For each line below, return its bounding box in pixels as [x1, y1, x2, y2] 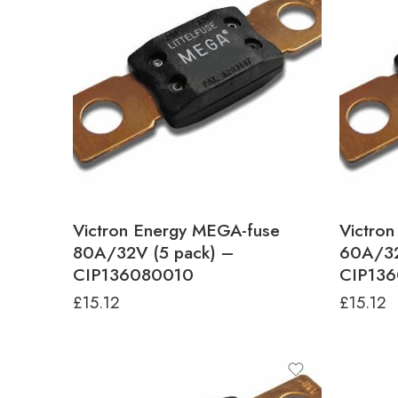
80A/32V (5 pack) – [73, 240, 234, 265]
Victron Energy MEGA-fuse [73, 218, 280, 243]
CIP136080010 [73, 262, 194, 287]
